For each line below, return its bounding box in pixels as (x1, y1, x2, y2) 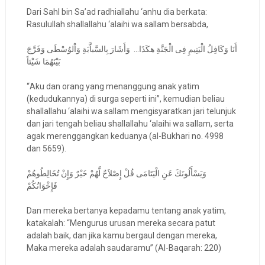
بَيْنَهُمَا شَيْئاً (26, 57, 60, 67)
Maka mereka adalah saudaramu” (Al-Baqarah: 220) (26, 243, 221, 253)
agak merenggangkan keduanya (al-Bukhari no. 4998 (26, 131, 224, 141)
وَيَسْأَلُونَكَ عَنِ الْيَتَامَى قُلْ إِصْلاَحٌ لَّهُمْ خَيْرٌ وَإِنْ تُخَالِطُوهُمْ (26, 169, 206, 179)
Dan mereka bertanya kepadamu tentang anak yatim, (26, 206, 226, 216)
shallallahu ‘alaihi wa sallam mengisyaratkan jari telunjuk (26, 106, 236, 117)
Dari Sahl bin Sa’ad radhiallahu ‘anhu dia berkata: (26, 7, 207, 17)
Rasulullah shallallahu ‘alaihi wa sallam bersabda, (26, 20, 208, 30)
